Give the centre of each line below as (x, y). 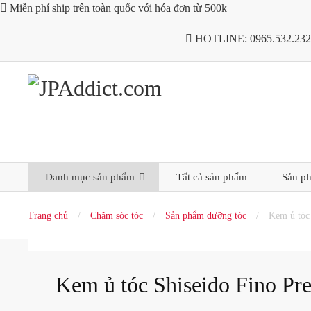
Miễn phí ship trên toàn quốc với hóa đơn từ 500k (117, 8)
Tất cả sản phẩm (212, 177)
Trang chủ (48, 216)
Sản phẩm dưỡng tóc (206, 216)
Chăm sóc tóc (117, 216)
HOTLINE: (221, 39)
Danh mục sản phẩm (90, 177)
